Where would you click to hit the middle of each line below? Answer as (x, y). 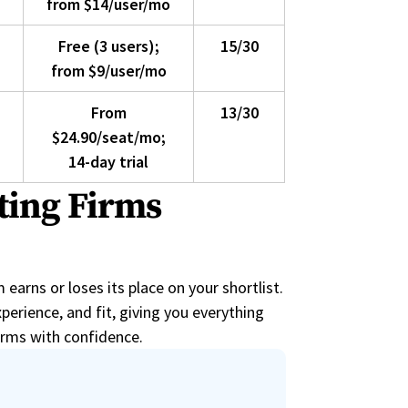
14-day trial (109, 162)
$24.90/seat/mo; (108, 138)
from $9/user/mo (108, 71)
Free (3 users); (108, 46)
